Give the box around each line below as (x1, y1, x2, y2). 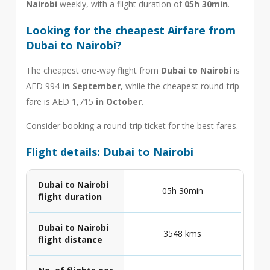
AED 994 (25, 80, 62, 92)
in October (95, 96, 142, 107)
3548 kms (163, 228, 202, 239)
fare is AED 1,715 (25, 96, 96, 107)
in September (61, 80, 121, 92)
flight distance (37, 234, 102, 245)
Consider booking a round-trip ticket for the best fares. (25, 120, 238, 131)
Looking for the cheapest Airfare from (25, 23, 236, 37)
